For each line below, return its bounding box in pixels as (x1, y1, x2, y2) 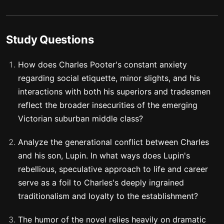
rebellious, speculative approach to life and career (18, 164, 208, 174)
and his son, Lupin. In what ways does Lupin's (18, 150, 190, 160)
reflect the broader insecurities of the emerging (18, 100, 197, 110)
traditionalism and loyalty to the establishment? (18, 191, 198, 201)
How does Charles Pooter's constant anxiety (18, 59, 187, 69)
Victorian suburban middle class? (18, 113, 143, 123)
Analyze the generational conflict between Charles (18, 137, 209, 147)
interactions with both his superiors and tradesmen (18, 86, 210, 96)
